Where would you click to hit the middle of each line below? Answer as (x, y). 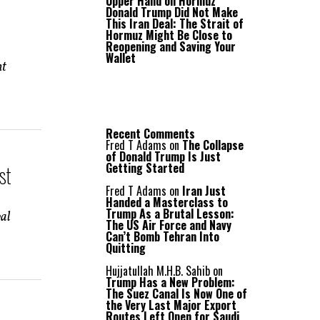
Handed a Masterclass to (167, 202)
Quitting (126, 248)
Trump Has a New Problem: (170, 282)
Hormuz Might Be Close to (169, 35)
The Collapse (213, 145)
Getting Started (145, 168)
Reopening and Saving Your (171, 46)
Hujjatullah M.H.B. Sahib (158, 271)
